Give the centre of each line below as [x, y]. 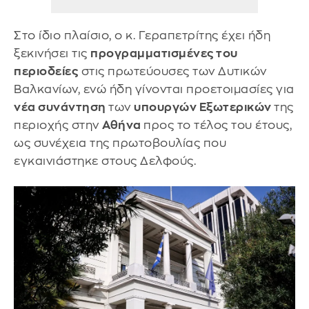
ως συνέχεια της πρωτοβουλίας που [120, 143]
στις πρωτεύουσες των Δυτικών [172, 71]
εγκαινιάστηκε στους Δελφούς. [105, 161]
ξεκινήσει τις [52, 53]
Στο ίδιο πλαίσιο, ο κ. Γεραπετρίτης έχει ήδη [142, 35]
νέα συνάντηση [61, 107]
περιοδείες [46, 71]
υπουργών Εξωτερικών [204, 107]
